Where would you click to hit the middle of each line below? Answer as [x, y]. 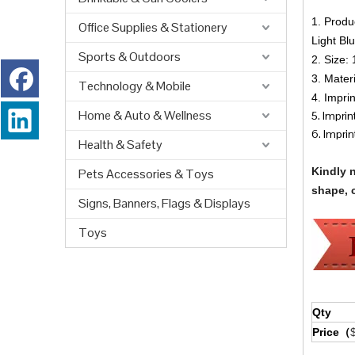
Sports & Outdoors [130, 57]
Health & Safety [120, 145]
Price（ [331, 332]
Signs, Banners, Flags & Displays [164, 203]
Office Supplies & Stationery [153, 27]
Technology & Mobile [135, 86]
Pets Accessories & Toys [146, 174]
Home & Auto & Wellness [145, 115]
